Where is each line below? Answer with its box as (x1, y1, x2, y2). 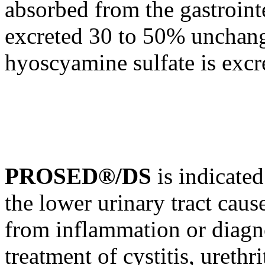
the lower (5, 190, 98, 216)
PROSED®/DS (5, 163, 157, 189)
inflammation (56, 216, 180, 243)
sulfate (133, 49, 195, 75)
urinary (98, 190, 165, 216)
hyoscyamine (5, 49, 127, 75)
